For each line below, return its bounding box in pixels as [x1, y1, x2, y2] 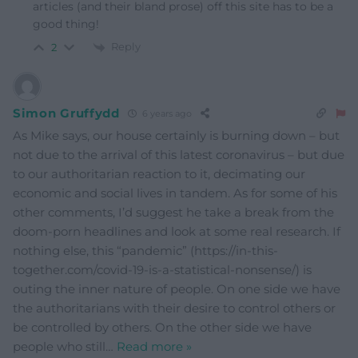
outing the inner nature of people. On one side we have [13, 280, 340, 296]
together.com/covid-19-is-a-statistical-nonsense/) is [13, 261, 312, 277]
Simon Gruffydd [13, 105, 120, 121]
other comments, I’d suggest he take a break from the [13, 204, 334, 220]
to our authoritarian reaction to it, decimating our [13, 165, 305, 181]
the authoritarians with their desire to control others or [13, 300, 336, 316]
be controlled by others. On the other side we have [13, 319, 312, 335]
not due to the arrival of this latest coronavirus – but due [13, 146, 344, 162]
